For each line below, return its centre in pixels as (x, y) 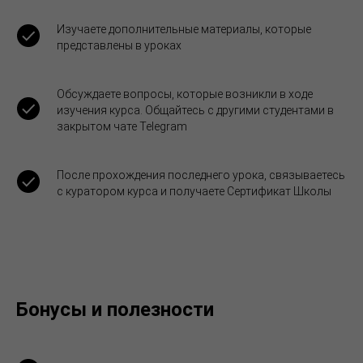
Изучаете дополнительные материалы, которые (184, 29)
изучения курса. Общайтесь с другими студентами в (195, 110)
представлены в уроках (119, 45)
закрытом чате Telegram (122, 126)
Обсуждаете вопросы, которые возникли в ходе (185, 94)
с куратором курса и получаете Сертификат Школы (194, 191)
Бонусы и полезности (115, 309)
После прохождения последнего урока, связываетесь (201, 175)
